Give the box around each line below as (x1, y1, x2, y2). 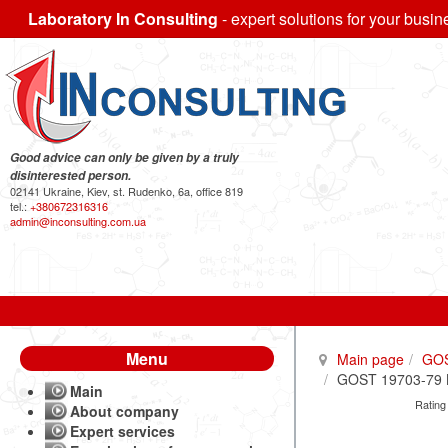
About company (70, 401, 179, 421)
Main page (336, 349, 404, 369)
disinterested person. (10, 167, 131, 184)
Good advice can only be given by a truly (10, 149, 239, 166)
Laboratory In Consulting (28, 7, 218, 30)
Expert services (70, 421, 175, 441)
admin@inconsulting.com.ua (10, 213, 146, 229)
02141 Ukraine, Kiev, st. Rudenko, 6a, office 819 (10, 183, 243, 199)
